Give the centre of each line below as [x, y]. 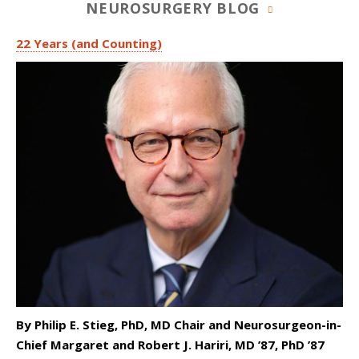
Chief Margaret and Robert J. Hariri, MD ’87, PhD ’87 [170, 345]
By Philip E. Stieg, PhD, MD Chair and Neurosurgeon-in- [179, 325]
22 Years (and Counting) [89, 44]
